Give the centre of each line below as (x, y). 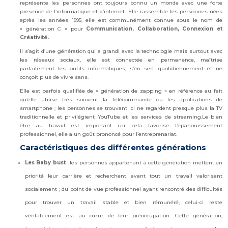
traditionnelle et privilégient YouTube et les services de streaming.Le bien (121, 117)
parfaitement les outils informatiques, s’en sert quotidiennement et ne (121, 68)
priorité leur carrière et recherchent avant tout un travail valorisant (124, 176)
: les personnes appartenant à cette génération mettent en (144, 162)
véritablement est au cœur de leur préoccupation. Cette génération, (124, 215)
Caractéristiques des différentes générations (113, 147)
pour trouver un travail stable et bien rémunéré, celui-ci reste (124, 202)
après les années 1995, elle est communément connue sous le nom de (121, 20)
